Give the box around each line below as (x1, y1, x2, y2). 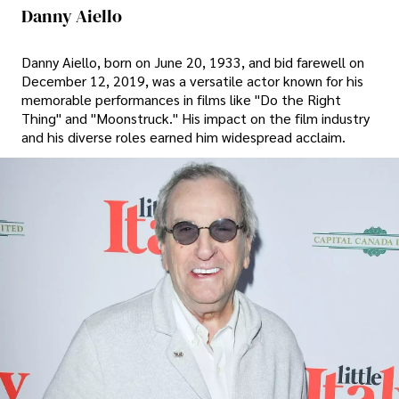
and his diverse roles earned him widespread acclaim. (21, 127, 346, 147)
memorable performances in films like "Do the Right (21, 90, 341, 110)
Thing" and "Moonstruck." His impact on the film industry (21, 109, 370, 128)
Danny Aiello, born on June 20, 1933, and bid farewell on (21, 53, 364, 72)
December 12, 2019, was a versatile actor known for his (21, 71, 363, 91)
